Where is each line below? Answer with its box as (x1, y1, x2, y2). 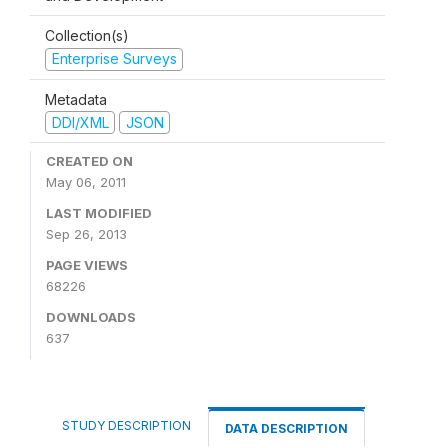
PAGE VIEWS (46, 257, 128, 273)
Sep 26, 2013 (46, 226, 127, 242)
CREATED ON (46, 153, 133, 169)
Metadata (45, 90, 107, 108)
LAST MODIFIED (46, 205, 152, 221)
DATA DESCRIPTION (225, 421, 348, 436)
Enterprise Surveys (51, 50, 177, 67)
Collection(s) (45, 27, 129, 44)
